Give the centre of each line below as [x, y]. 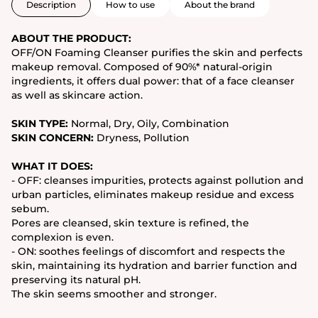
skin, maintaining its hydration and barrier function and [154, 265]
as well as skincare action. [77, 95]
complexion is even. [62, 237]
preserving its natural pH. [76, 279]
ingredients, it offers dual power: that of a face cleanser [153, 81]
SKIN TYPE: [40, 123]
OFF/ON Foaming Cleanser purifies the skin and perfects [157, 52]
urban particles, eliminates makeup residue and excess [153, 194]
